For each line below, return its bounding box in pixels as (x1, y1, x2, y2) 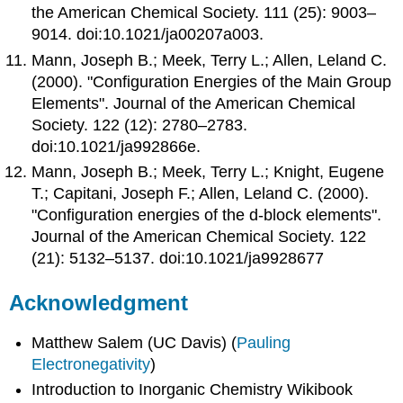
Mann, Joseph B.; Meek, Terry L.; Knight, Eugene (31, 163, 385, 182)
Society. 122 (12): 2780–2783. (31, 115, 248, 134)
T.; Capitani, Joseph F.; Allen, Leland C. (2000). (31, 184, 370, 203)
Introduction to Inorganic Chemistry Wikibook (31, 381, 354, 399)
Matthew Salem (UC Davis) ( (31, 333, 237, 352)
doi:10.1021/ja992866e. (31, 137, 201, 156)
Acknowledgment (9, 291, 189, 316)
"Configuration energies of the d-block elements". (31, 206, 382, 225)
